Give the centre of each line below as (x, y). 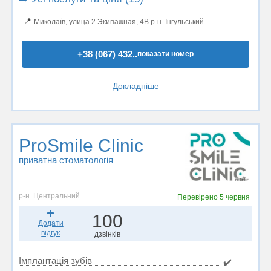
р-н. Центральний (49, 196)
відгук (51, 233)
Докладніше (135, 86)
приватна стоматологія (66, 160)
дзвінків (107, 234)
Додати (51, 223)
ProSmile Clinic (81, 145)
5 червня (234, 197)
